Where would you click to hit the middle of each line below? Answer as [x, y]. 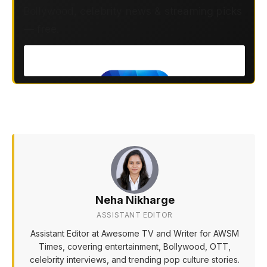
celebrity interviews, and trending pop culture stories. [135, 260]
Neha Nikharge [135, 200]
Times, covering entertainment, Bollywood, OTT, [135, 247]
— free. [42, 30]
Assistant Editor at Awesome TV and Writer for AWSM [135, 234]
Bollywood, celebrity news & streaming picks [133, 12]
